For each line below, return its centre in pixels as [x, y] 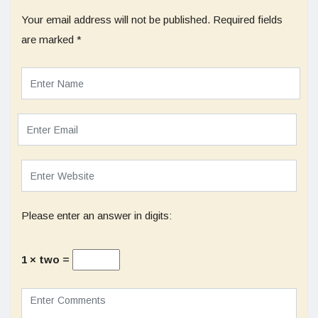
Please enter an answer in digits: [97, 215]
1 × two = [47, 259]
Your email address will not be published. [116, 20]
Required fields [248, 20]
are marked [49, 39]
